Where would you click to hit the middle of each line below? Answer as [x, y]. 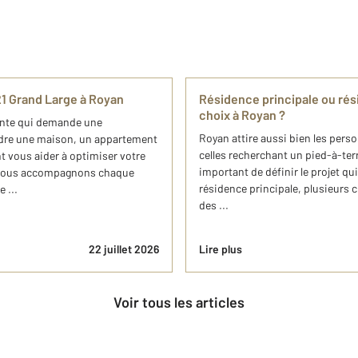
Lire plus [221, 249]
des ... [214, 205]
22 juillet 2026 [124, 249]
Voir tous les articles [183, 302]
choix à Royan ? [242, 114]
